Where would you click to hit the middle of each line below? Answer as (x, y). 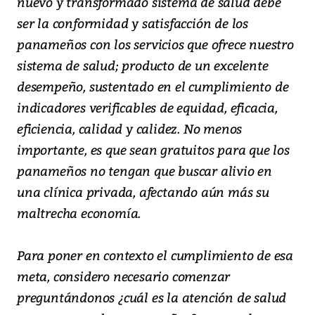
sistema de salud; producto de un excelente (143, 65)
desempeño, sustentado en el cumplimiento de (153, 86)
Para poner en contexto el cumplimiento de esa (155, 255)
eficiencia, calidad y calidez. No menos (130, 129)
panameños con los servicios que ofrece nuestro (155, 44)
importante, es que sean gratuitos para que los (153, 150)
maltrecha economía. (79, 213)
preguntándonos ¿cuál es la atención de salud (152, 297)
